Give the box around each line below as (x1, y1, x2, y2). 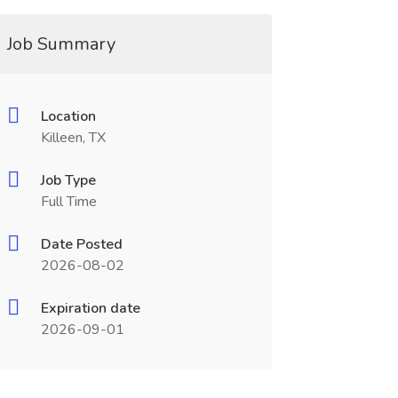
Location (40, 107, 96, 126)
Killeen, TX (40, 128, 106, 147)
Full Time (40, 192, 97, 211)
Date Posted (40, 235, 123, 254)
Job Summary (6, 32, 115, 56)
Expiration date (40, 298, 140, 318)
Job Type (40, 171, 96, 190)
